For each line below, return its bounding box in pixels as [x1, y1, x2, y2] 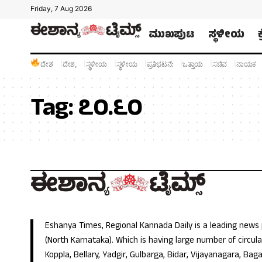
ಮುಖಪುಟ [149, 26, 194, 44]
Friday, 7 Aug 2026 [30, 4, 92, 13]
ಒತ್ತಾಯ [182, 59, 204, 68]
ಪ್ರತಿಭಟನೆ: [146, 59, 174, 68]
